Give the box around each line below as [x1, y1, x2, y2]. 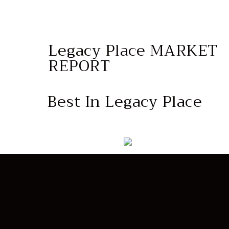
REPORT [48, 53, 110, 80]
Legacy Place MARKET [48, 37, 218, 64]
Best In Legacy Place [47, 88, 202, 116]
